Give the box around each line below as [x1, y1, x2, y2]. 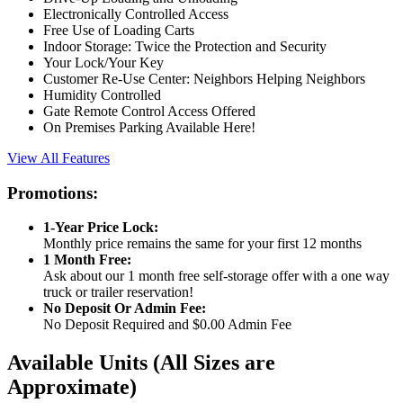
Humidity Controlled [43, 86, 161, 103]
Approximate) [7, 375, 137, 399]
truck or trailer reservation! [43, 284, 193, 300]
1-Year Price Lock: [43, 219, 158, 236]
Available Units [7, 351, 153, 375]
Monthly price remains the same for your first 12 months [43, 236, 362, 252]
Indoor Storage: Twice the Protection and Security [43, 38, 327, 54]
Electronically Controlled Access [43, 5, 228, 22]
